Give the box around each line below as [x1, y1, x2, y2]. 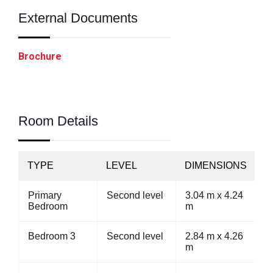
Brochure [18, 51, 62, 62]
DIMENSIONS [185, 160, 247, 171]
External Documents [18, 10, 138, 26]
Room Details [18, 113, 98, 129]
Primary [28, 190, 62, 200]
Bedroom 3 [28, 231, 76, 241]
